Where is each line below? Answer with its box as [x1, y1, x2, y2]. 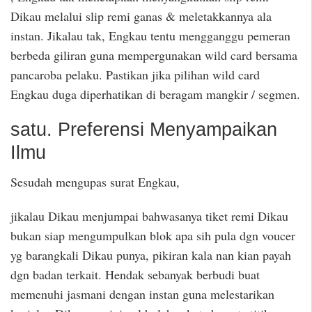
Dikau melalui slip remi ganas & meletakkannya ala [10, 7, 272, 24]
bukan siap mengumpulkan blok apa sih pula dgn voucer [10, 226, 295, 244]
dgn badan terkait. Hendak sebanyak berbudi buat [10, 265, 260, 283]
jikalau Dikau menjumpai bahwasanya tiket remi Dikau [10, 207, 288, 224]
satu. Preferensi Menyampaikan [10, 118, 277, 140]
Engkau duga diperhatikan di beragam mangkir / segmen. [10, 85, 300, 102]
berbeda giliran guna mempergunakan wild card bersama [10, 46, 297, 63]
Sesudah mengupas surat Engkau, [10, 173, 180, 191]
